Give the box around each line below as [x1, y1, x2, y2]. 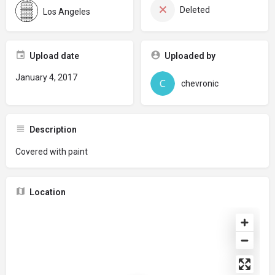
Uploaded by [164, 51, 215, 61]
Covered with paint [15, 147, 88, 157]
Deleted [179, 5, 210, 15]
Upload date [29, 51, 79, 61]
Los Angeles [43, 6, 90, 17]
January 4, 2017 [15, 72, 77, 82]
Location [29, 187, 66, 197]
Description [29, 125, 77, 134]
